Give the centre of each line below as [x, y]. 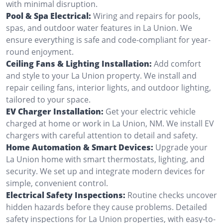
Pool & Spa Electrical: [49, 16]
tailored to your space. [48, 99]
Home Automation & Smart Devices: [80, 147]
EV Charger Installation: [55, 111]
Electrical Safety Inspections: [66, 195]
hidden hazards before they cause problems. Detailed [107, 207]
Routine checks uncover [172, 195]
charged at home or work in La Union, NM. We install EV [110, 123]
